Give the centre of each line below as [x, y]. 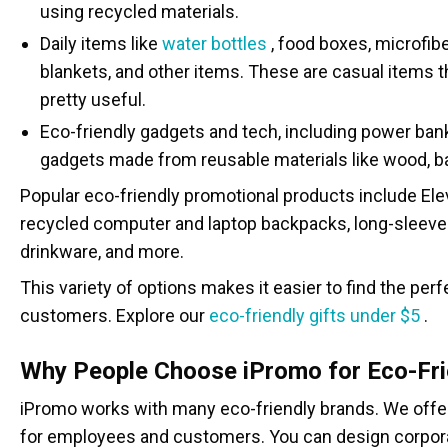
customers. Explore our [114, 315]
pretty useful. [93, 99]
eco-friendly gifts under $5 [314, 315]
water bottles [214, 43]
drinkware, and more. [102, 251]
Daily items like [101, 43]
